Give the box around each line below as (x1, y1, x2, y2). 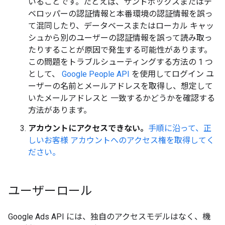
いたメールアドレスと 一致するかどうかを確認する (28, 93, 215, 103)
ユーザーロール (8, 183, 92, 198)
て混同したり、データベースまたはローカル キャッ (28, 21, 214, 31)
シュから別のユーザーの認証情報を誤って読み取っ (28, 33, 212, 43)
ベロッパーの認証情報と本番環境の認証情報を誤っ (28, 9, 213, 19)
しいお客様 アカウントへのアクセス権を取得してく (28, 135, 214, 145)
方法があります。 (28, 105, 91, 115)
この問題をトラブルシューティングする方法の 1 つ (28, 57, 213, 67)
